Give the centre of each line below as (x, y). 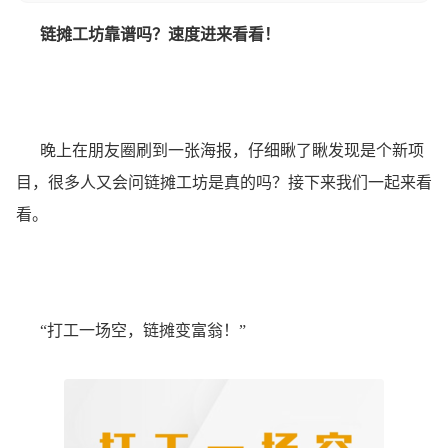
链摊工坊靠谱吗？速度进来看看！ (160, 34)
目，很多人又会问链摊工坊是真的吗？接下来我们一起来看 (224, 182)
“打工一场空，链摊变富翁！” (131, 330)
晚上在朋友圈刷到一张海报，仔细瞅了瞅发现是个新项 (220, 150)
